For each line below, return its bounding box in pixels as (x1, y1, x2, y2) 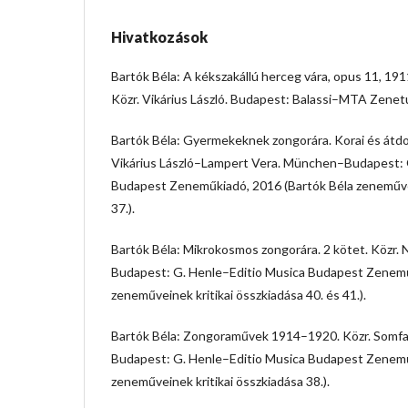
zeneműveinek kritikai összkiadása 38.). (111, 372, 330, 389)
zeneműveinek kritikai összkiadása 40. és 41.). (111, 286, 366, 302)
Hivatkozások (111, 27, 208, 46)
